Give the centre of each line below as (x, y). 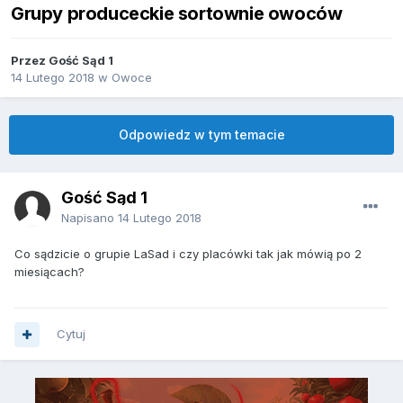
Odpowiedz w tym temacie (201, 135)
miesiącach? (49, 272)
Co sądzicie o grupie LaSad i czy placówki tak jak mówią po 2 (188, 254)
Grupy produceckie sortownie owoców (177, 14)
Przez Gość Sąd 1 (62, 61)
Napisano (90, 218)
